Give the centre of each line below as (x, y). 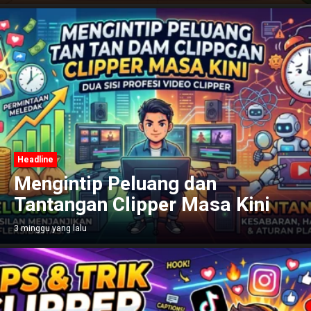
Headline (35, 159)
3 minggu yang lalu (50, 228)
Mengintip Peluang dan (115, 184)
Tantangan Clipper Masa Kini (142, 205)
